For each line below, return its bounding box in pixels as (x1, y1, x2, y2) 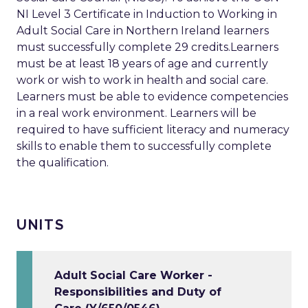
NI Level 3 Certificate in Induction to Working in (16, 8, 277, 21)
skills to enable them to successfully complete (16, 140, 272, 153)
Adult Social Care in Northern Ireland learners (16, 24, 269, 38)
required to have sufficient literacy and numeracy (16, 123, 289, 137)
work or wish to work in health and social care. (16, 74, 268, 87)
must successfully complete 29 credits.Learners (16, 41, 278, 54)
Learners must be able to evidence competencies (16, 90, 288, 104)
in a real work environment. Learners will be (16, 107, 256, 120)
